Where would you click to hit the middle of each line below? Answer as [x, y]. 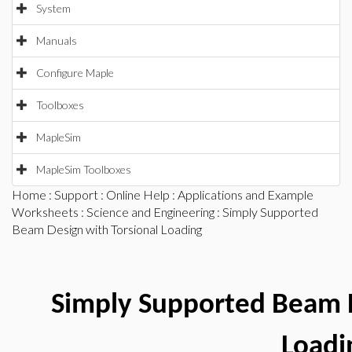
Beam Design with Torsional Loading [107, 229]
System [53, 8]
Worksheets [45, 212]
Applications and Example [246, 194]
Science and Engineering [150, 212]
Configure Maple [75, 73]
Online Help [138, 194]
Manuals [57, 40]
